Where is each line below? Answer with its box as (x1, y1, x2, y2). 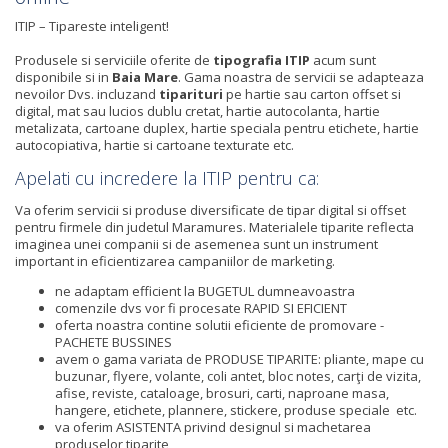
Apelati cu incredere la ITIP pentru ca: (15, 165, 319, 190)
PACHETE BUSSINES (55, 332, 172, 351)
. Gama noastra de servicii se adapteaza (178, 67, 424, 86)
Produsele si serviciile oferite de (15, 50, 213, 69)
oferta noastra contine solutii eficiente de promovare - (55, 315, 384, 334)
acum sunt (313, 50, 376, 69)
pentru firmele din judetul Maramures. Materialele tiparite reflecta (15, 217, 414, 236)
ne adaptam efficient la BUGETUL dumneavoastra (55, 281, 355, 300)
